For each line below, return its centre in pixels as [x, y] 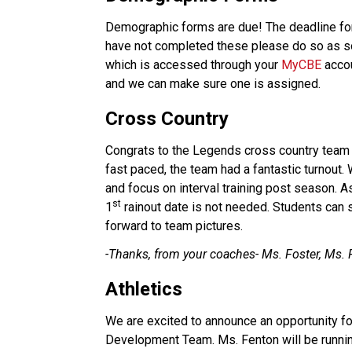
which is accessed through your [194, 64]
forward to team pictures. [204, 225]
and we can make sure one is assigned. [213, 83]
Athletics [144, 289]
